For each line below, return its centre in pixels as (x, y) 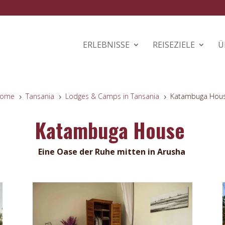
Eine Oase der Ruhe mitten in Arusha (113, 152)
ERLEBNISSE (106, 45)
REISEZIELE (174, 45)
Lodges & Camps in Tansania (112, 96)
